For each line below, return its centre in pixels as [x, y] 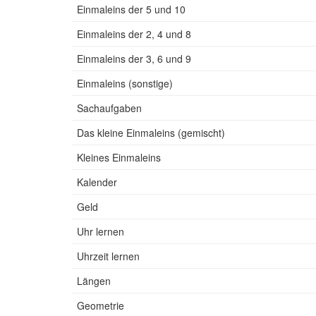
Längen [94, 281]
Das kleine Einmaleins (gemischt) [151, 133]
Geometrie [101, 305]
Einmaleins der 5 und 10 [131, 9]
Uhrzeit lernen [108, 256]
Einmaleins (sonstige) [125, 83]
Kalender [97, 182]
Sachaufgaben [109, 108]
